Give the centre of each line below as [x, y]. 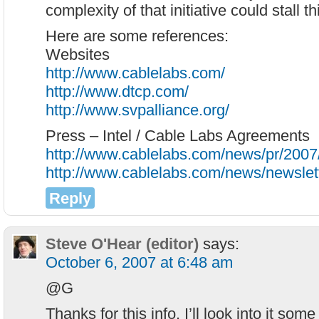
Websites [78, 54]
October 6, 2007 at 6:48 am [139, 262]
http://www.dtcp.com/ [117, 91]
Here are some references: [137, 36]
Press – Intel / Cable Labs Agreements [178, 136]
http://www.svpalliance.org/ [137, 110]
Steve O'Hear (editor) [122, 244]
